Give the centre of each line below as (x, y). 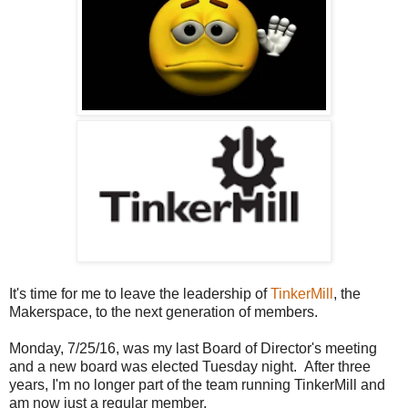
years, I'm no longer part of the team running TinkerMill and (197, 384)
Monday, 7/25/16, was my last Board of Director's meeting (193, 348)
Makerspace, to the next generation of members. (163, 311)
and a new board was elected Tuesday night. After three (190, 366)
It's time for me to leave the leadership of (140, 293)
